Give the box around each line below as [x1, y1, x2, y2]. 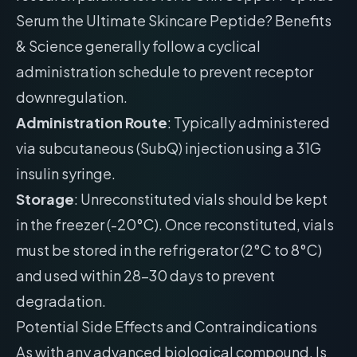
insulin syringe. [16, 164, 116, 182]
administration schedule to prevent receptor [16, 62, 313, 80]
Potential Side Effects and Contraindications [16, 317, 317, 335]
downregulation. [16, 88, 127, 106]
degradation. [16, 292, 106, 310]
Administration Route [16, 113, 167, 131]
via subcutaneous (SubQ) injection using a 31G [16, 139, 321, 157]
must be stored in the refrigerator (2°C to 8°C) [16, 241, 322, 259]
